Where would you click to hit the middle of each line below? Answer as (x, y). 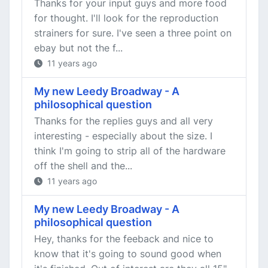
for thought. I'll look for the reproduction (126, 18)
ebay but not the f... (78, 48)
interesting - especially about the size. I (123, 136)
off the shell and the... (83, 166)
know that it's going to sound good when (128, 254)
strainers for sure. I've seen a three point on (133, 33)
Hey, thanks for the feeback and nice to (124, 239)
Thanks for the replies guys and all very (124, 121)
